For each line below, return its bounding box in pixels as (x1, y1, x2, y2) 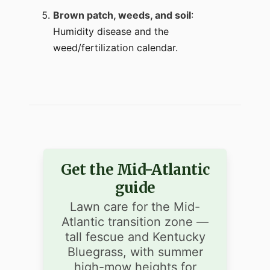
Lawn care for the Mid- (70, 199, 200, 215)
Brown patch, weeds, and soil (53, 9, 191, 22)
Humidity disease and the (53, 25, 169, 38)
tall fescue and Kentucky (64, 230, 206, 245)
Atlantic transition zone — (61, 215, 209, 230)
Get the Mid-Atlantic (60, 160, 210, 180)
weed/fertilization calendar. (53, 42, 178, 54)
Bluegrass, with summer (67, 245, 203, 260)
